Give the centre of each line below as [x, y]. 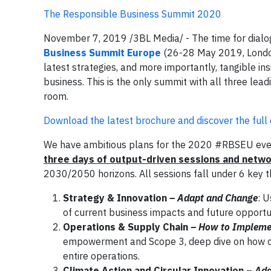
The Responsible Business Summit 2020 [132, 14]
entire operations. [101, 256]
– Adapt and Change [214, 198]
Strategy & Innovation [116, 198]
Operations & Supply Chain [126, 227]
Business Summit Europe [102, 52]
